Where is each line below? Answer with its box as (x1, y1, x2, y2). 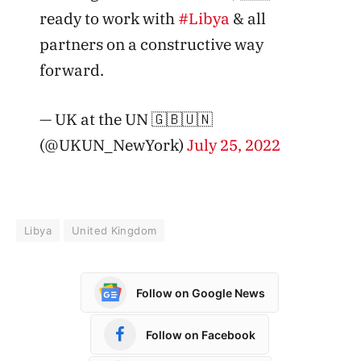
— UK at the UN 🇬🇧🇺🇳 (39, 109, 213, 130)
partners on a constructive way (39, 33, 263, 54)
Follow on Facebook (146, 327, 255, 342)
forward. (39, 59, 104, 80)
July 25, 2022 (186, 135, 280, 156)
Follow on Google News (136, 285, 265, 300)
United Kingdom (71, 224, 157, 238)
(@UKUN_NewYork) (39, 135, 187, 156)
